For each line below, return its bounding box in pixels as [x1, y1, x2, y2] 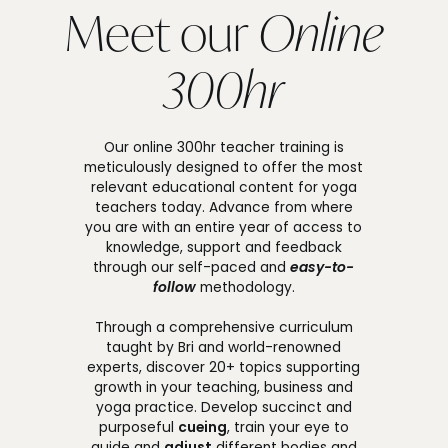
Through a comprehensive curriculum [94, 318, 353, 338]
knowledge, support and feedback [105, 238, 342, 258]
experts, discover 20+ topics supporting [87, 358, 361, 378]
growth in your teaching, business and [94, 378, 354, 398]
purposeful [98, 418, 178, 438]
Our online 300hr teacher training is [103, 138, 344, 158]
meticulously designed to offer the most [84, 158, 364, 178]
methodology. [195, 278, 295, 298]
